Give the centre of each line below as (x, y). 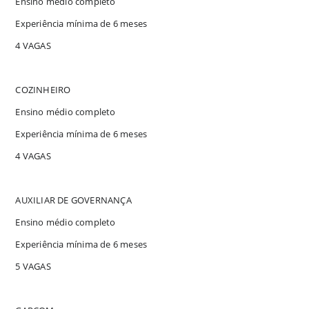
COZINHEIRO (43, 89)
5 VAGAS (33, 266)
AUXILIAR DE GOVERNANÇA (73, 200)
